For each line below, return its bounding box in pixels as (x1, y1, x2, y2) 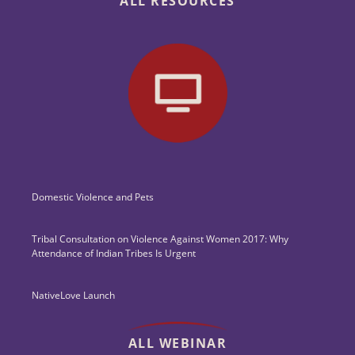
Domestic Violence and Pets (32, 189, 154, 204)
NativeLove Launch (32, 288, 115, 302)
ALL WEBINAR (128, 334, 227, 352)
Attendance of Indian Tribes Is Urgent (32, 246, 196, 260)
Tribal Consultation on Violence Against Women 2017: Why (32, 231, 288, 246)
